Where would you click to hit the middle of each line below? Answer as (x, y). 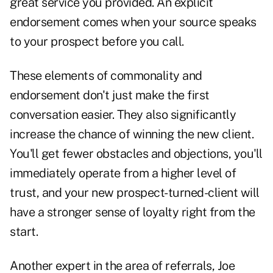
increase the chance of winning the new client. (132, 134)
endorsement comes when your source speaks (133, 22)
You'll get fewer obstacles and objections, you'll (136, 154)
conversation (44, 115)
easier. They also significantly (157, 115)
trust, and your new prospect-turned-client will (135, 193)
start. (24, 232)
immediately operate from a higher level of (123, 173)
